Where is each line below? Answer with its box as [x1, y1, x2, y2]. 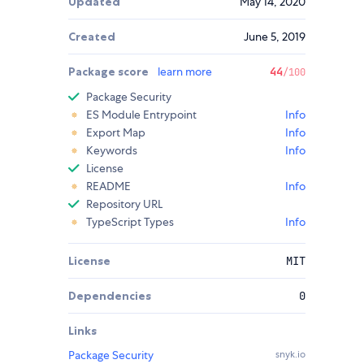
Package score [68, 64, 151, 80]
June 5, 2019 [244, 29, 305, 45]
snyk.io [275, 348, 305, 362]
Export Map [86, 125, 145, 141]
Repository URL [86, 197, 162, 212]
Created [68, 29, 115, 45]
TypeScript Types [86, 214, 174, 230]
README [86, 179, 131, 194]
